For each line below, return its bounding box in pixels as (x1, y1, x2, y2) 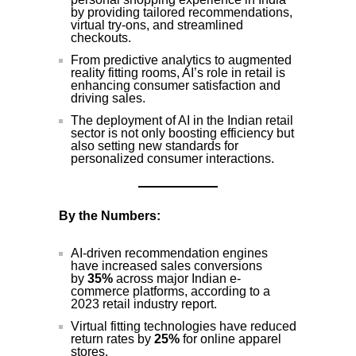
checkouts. (71, 31, 131, 45)
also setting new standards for (71, 139, 238, 153)
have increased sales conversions (71, 259, 262, 273)
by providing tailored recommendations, (71, 6, 292, 20)
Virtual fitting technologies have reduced (71, 319, 296, 334)
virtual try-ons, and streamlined (71, 18, 243, 33)
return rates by (71, 332, 154, 346)
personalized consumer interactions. (71, 152, 274, 166)
